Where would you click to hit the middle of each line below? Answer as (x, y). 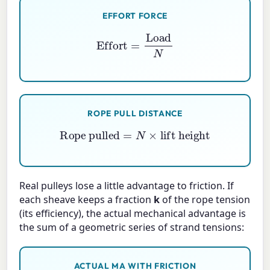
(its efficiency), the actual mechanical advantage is (133, 213)
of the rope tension (205, 199)
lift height (179, 131)
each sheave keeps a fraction (87, 199)
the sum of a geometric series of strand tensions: (132, 227)
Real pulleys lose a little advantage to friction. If (127, 185)
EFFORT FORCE (135, 15)
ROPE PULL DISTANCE (135, 114)
